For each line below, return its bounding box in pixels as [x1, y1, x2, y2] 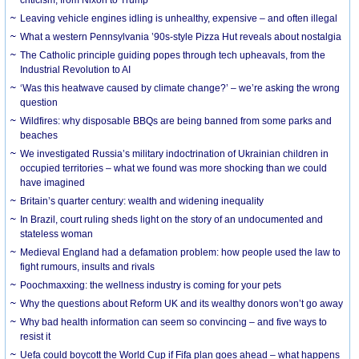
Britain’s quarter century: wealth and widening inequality [20, 195, 264, 207]
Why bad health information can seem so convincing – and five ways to [20, 316, 328, 328]
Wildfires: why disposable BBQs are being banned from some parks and [20, 115, 333, 127]
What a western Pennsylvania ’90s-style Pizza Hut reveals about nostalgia [20, 30, 342, 42]
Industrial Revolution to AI [20, 63, 131, 75]
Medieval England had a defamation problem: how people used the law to [20, 246, 341, 258]
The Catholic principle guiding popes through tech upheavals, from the [20, 49, 326, 61]
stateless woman [20, 228, 94, 240]
